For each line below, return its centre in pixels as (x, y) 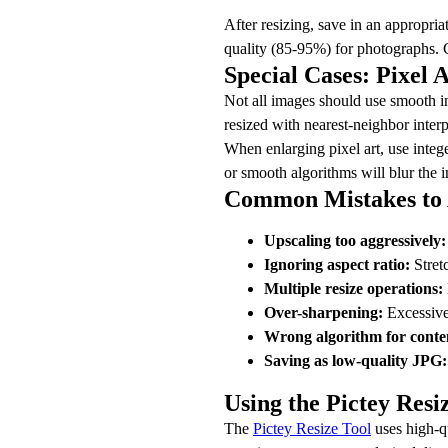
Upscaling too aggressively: (355, 240)
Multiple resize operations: (353, 288)
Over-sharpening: (323, 312)
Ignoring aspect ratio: (337, 264)
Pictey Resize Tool (312, 428)
